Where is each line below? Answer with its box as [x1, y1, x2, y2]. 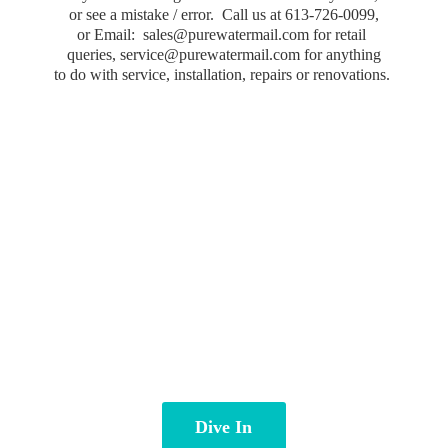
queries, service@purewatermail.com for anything [66, 45, 381, 63]
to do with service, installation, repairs [53, 65, 296, 83]
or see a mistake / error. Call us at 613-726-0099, [68, 5, 379, 23]
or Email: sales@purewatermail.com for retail [77, 25, 371, 43]
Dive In [195, 416, 253, 437]
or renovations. [295, 65, 394, 83]
